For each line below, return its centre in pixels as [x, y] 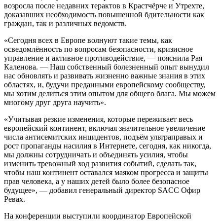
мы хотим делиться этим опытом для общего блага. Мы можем [110, 94]
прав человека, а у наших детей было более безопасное [97, 182]
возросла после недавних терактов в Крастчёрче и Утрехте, [104, 6]
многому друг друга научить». [55, 103]
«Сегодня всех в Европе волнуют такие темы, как [88, 40]
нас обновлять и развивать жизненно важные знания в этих [105, 76]
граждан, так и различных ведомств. [65, 24]
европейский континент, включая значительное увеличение [105, 128]
